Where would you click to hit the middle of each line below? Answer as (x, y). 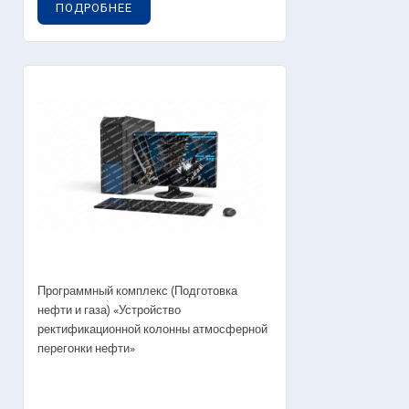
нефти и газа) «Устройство (109, 310)
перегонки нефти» (86, 349)
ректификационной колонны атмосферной (152, 330)
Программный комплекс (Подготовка (137, 291)
